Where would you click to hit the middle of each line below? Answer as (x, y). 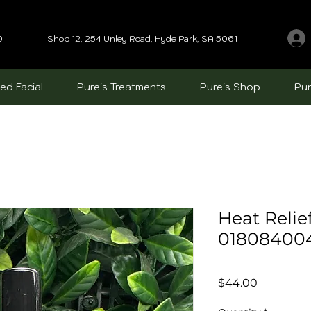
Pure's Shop (230, 86)
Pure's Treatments (121, 86)
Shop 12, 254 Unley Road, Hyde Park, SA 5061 (142, 38)
